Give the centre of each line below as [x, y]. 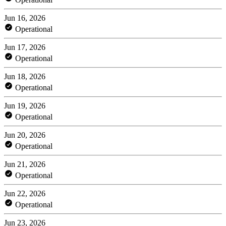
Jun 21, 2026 [25, 164]
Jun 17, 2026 [25, 47]
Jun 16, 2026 [25, 18]
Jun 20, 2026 [25, 135]
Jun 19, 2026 [25, 105]
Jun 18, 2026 [25, 76]
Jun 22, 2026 [25, 193]
